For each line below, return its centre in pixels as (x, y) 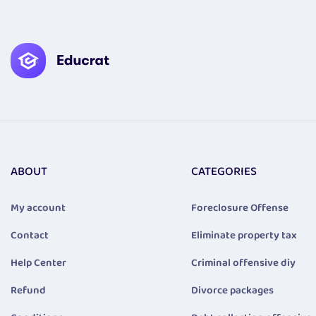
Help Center (38, 263)
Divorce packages (232, 291)
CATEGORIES (224, 172)
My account (38, 208)
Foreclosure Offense (239, 208)
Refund (28, 291)
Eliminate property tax (244, 236)
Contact (30, 236)
